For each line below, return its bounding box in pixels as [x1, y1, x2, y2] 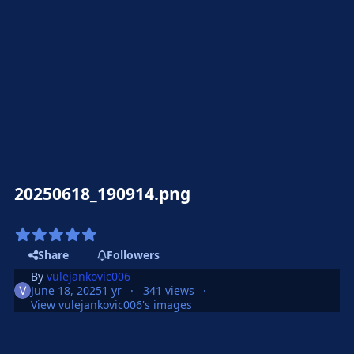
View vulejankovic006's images [31, 296, 193, 312]
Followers [106, 247, 160, 263]
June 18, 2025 [31, 282, 103, 298]
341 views [142, 282, 194, 298]
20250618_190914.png [14, 182, 191, 205]
